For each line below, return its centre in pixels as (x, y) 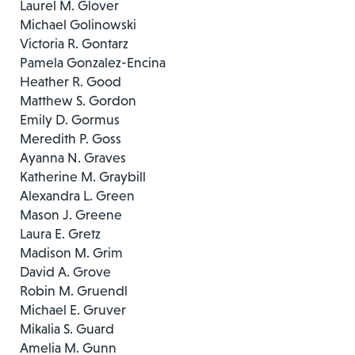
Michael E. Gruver (73, 309)
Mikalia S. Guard (67, 328)
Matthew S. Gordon (78, 100)
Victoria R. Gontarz (74, 43)
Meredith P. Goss (71, 138)
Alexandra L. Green (77, 195)
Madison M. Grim (71, 252)
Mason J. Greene (71, 214)
